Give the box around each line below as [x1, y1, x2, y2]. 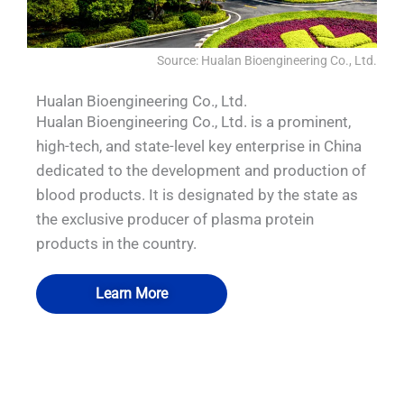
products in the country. [36, 234, 197, 252]
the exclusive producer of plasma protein [36, 209, 314, 228]
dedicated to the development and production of [36, 161, 366, 179]
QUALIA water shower [123, 359, 281, 377]
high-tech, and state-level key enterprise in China [36, 136, 362, 155]
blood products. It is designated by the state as [36, 185, 358, 204]
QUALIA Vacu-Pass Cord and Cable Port [59, 359, 345, 377]
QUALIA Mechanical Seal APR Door [76, 359, 328, 377]
